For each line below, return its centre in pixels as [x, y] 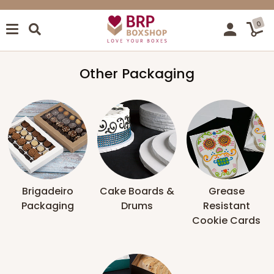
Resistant [226, 206]
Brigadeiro [48, 191]
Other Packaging [137, 73]
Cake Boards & [137, 191]
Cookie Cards [226, 220]
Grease [226, 191]
